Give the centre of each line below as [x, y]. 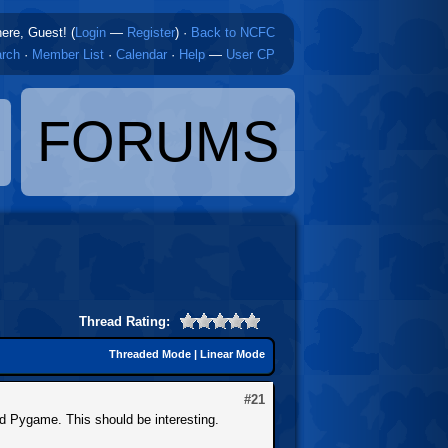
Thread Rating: [124, 321]
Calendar [141, 54]
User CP [250, 54]
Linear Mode [232, 353]
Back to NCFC [233, 32]
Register [151, 32]
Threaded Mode [150, 353]
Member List [68, 54]
